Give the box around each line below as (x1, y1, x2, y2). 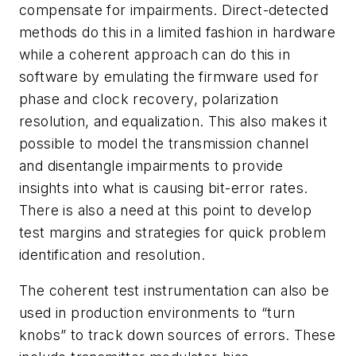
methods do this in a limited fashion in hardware (19, 23, 336, 41)
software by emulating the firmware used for (19, 68, 319, 85)
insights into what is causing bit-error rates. (19, 179, 308, 196)
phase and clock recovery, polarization (19, 90, 279, 107)
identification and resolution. (19, 246, 205, 263)
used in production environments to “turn (19, 304, 295, 322)
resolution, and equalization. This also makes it (19, 112, 328, 130)
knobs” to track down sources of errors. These (19, 327, 335, 344)
